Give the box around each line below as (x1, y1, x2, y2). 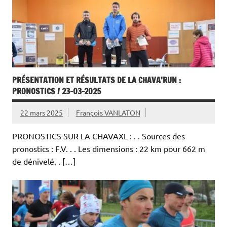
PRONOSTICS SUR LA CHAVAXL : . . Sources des (12, 131, 185, 141)
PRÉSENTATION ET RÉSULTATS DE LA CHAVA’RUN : (12, 74, 181, 86)
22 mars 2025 (20, 108, 63, 118)
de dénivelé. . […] (12, 156, 75, 167)
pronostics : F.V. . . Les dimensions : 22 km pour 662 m (12, 143, 205, 154)
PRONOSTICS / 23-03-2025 (12, 86, 101, 97)
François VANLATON (75, 108, 140, 118)
